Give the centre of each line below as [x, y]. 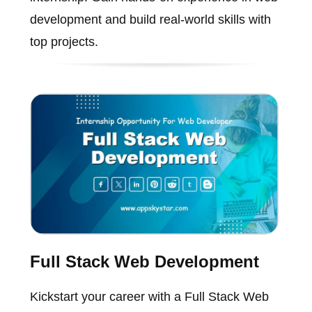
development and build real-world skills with [150, 20]
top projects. [64, 42]
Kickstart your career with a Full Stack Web [149, 296]
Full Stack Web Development [144, 261]
